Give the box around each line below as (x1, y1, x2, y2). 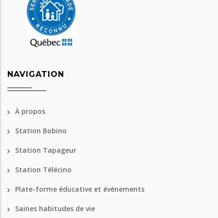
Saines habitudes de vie (15, 204, 95, 214)
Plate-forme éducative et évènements (15, 184, 145, 194)
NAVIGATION (7, 70, 64, 79)
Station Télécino (15, 165, 72, 175)
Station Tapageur (15, 145, 76, 155)
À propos (15, 107, 45, 116)
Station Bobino (15, 126, 67, 136)
